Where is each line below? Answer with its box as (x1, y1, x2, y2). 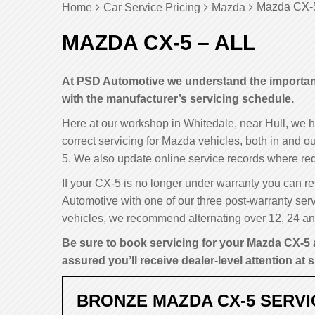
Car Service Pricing (103, 1, 200, 13)
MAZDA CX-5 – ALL (62, 31, 255, 54)
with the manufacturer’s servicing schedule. (62, 93, 294, 105)
